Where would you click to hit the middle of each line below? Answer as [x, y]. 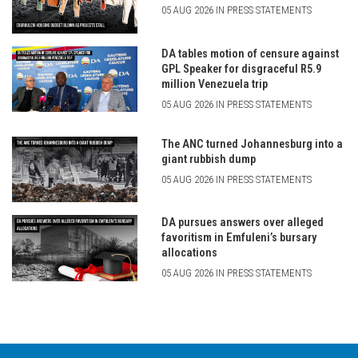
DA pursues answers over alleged [242, 223]
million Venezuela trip [214, 84]
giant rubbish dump [208, 159]
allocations [189, 253]
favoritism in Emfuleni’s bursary [239, 238]
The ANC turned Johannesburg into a [252, 144]
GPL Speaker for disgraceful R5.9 [241, 69]
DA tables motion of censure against [250, 54]
